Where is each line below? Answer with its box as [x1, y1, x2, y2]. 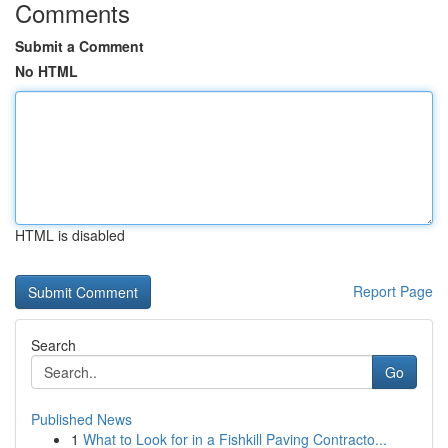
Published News [31, 409, 132, 429]
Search [31, 335, 76, 355]
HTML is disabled [15, 225, 125, 245]
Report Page [353, 281, 433, 301]
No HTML [15, 61, 78, 81]
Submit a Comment [15, 36, 144, 56]
